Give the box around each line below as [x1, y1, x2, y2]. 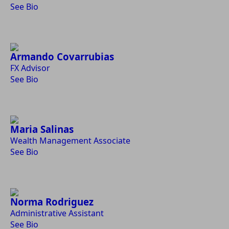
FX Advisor [10, 62, 50, 74]
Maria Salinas [10, 123, 74, 135]
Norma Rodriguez [10, 195, 94, 208]
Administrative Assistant [10, 208, 104, 219]
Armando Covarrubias [10, 50, 114, 63]
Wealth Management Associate [10, 135, 130, 146]
